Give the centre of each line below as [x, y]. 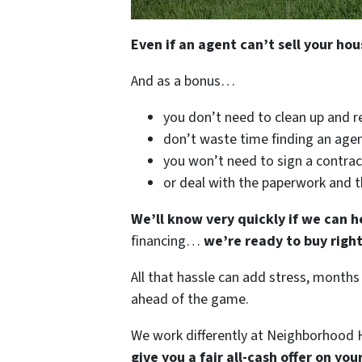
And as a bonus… [183, 81]
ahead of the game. [190, 299]
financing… [167, 241]
